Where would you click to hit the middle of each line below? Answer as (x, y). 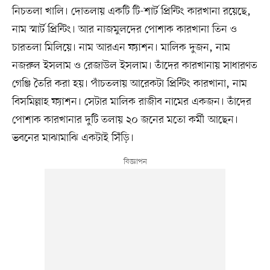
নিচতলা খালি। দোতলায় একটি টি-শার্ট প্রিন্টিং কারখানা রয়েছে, (131, 12)
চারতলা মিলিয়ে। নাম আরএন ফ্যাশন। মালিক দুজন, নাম (121, 48)
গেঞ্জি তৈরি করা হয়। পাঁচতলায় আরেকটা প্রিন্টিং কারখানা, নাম (129, 84)
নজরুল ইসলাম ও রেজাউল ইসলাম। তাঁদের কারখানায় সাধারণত (134, 66)
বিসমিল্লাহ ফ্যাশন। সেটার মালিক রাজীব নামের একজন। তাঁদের (131, 102)
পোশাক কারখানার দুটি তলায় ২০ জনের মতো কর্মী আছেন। (125, 120)
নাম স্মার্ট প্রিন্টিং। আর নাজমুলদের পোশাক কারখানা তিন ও (124, 30)
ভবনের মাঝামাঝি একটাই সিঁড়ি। (73, 138)
